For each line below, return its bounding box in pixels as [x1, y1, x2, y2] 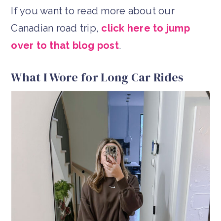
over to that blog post [11, 39, 119, 51]
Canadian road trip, [11, 22, 102, 34]
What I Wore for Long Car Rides [11, 69, 184, 85]
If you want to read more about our [11, 4, 175, 17]
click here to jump [101, 22, 190, 34]
